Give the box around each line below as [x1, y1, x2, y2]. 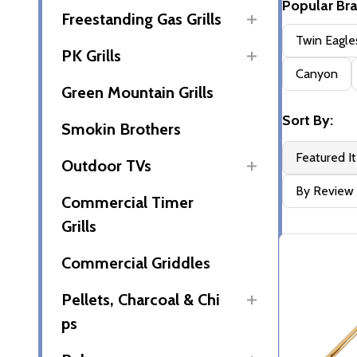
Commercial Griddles [61, 253, 210, 273]
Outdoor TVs [61, 156, 151, 175]
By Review [296, 183, 354, 199]
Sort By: [282, 112, 333, 130]
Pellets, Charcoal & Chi [61, 290, 220, 309]
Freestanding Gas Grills [61, 10, 222, 29]
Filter [282, 25, 324, 49]
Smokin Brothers [61, 120, 181, 139]
